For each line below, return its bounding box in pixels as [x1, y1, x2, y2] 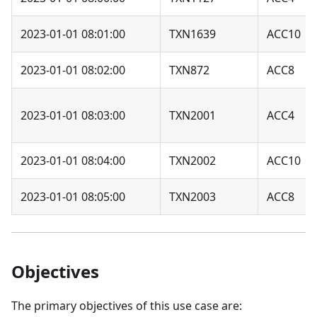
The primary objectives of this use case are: [11, 298, 242, 314]
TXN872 [169, 62, 209, 79]
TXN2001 [169, 108, 216, 124]
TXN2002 [169, 153, 216, 169]
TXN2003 [169, 189, 216, 205]
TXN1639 [169, 26, 216, 42]
